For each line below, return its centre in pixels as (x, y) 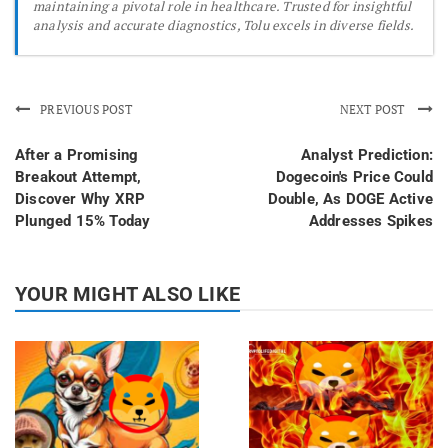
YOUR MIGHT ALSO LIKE (127, 293)
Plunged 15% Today (83, 220)
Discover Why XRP (80, 198)
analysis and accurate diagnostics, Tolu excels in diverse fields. (224, 24)
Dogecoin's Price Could (354, 176)
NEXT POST (373, 109)
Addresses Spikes (370, 220)
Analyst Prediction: (367, 154)
